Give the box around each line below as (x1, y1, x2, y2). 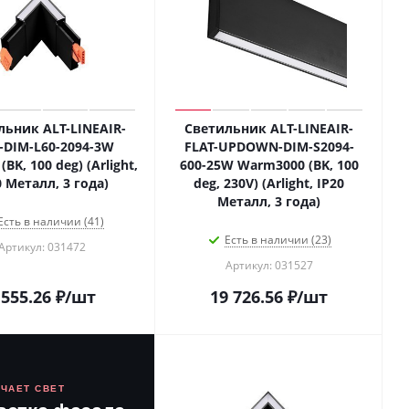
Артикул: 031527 (225, 257, 313, 273)
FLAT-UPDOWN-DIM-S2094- (184, 138, 354, 155)
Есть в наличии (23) (225, 232, 331, 247)
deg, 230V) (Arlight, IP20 (194, 174, 344, 192)
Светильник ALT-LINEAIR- (184, 120, 353, 137)
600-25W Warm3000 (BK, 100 (179, 156, 359, 173)
